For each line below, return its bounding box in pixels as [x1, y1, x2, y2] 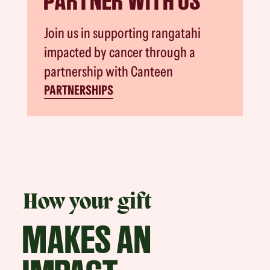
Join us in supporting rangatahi [44, 24, 201, 42]
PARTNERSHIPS [44, 82, 114, 98]
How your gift [23, 191, 152, 216]
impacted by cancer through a [44, 43, 196, 61]
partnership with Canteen [44, 63, 174, 81]
